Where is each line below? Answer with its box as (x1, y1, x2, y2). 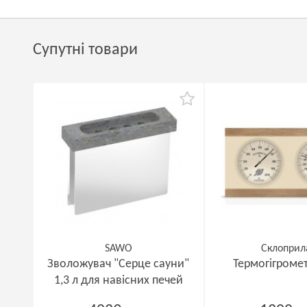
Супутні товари (33, 42, 138, 58)
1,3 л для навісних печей (53, 274, 183, 287)
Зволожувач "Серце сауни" (47, 258, 190, 271)
